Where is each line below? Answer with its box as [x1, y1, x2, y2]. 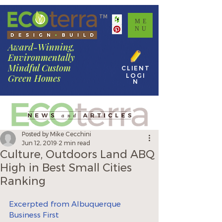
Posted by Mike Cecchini [22, 130, 91, 138]
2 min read [58, 139, 90, 147]
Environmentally [8, 52, 75, 63]
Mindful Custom [8, 62, 71, 74]
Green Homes [8, 72, 60, 84]
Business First [9, 210, 59, 220]
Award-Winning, [8, 41, 75, 53]
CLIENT [121, 64, 150, 72]
